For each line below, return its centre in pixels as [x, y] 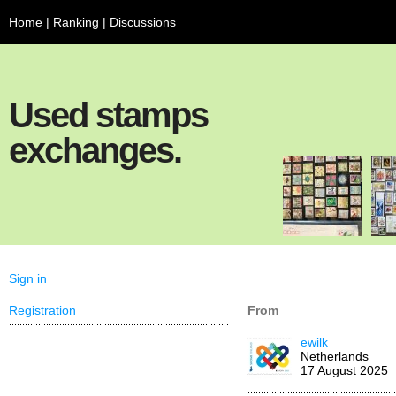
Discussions [143, 22]
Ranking [76, 22]
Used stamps [108, 115]
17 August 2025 [344, 370]
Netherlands [335, 356]
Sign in [28, 278]
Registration [42, 310]
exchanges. [95, 150]
